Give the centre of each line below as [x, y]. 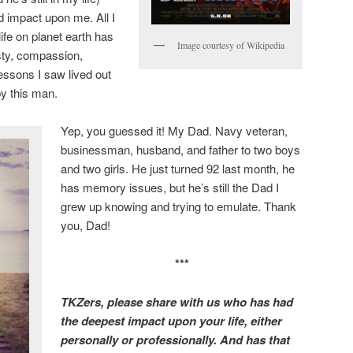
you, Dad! [86, 225]
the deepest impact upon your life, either [172, 320]
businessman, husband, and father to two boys [181, 150]
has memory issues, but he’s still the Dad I [170, 188]
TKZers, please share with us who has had [177, 301]
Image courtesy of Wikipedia [231, 45]
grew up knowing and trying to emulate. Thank [179, 206]
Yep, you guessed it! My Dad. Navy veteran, [175, 131]
